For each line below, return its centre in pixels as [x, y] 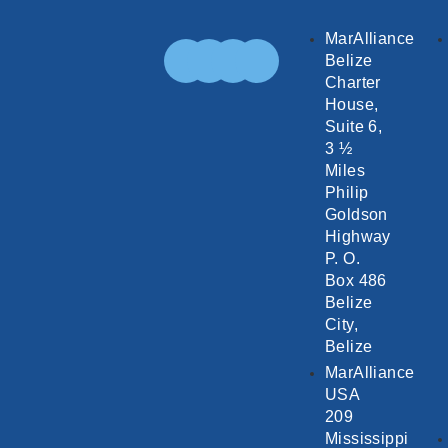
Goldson [356, 215]
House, [352, 105]
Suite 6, [354, 127]
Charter [353, 83]
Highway [358, 237]
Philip [347, 193]
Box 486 [356, 281]
